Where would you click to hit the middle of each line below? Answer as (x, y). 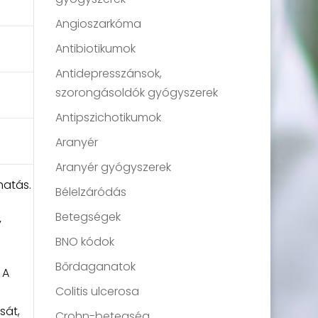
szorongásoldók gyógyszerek (137, 93)
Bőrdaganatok (96, 267)
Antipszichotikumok (109, 117)
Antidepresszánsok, (109, 73)
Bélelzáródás (91, 192)
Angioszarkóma (99, 24)
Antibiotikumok (96, 49)
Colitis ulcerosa (98, 291)
